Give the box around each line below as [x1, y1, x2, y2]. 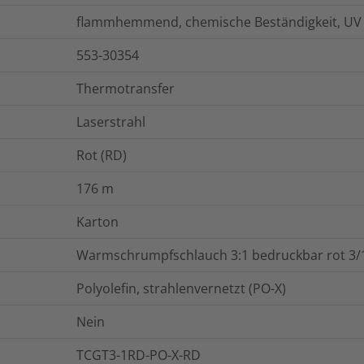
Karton [76, 212, 119, 231]
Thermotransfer [76, 79, 175, 97]
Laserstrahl [76, 112, 145, 131]
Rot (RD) [76, 145, 127, 164]
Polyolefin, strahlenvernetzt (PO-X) [76, 279, 286, 297]
